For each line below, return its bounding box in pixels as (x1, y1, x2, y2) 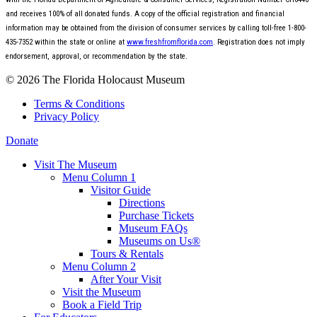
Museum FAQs (119, 222, 188, 235)
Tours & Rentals (91, 248, 163, 260)
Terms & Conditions (34, 98, 125, 110)
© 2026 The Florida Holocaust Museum (6, 74, 185, 86)
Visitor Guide (91, 184, 151, 197)
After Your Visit (91, 273, 161, 286)
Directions (119, 197, 165, 209)
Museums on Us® (119, 235, 200, 248)
